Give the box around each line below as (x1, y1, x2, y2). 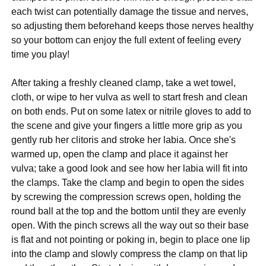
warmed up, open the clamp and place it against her (11, 149, 229, 160)
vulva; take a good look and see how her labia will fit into (11, 163, 248, 174)
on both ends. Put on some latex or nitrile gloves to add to (11, 106, 252, 117)
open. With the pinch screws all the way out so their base (11, 220, 249, 231)
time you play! (11, 49, 70, 60)
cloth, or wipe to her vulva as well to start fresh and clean (11, 92, 248, 103)
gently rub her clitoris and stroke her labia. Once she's (11, 135, 236, 145)
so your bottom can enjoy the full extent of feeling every (11, 35, 242, 46)
